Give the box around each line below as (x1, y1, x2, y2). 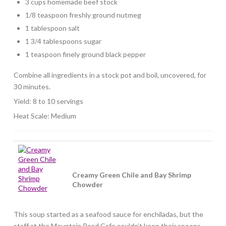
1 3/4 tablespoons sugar (25, 36, 102, 45)
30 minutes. (13, 82, 50, 91)
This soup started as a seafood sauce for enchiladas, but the (13, 210, 203, 219)
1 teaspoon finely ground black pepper (25, 49, 146, 59)
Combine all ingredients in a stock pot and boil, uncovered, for (13, 71, 206, 79)
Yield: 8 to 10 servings (13, 97, 83, 105)
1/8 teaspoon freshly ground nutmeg (25, 10, 142, 19)
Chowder (72, 180, 103, 189)
